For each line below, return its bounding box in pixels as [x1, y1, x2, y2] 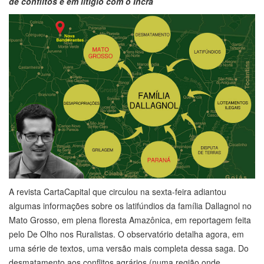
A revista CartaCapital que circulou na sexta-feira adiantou [9, 186, 226, 198]
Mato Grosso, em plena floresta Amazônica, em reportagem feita [9, 214, 251, 226]
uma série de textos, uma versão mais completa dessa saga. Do [9, 242, 249, 255]
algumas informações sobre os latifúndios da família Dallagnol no [9, 200, 252, 212]
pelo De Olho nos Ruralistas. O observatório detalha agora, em [9, 228, 244, 240]
